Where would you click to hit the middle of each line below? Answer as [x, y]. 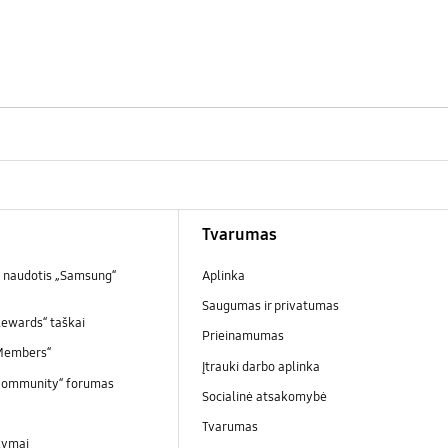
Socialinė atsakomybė [265, 396]
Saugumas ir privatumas [270, 306]
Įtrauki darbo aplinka [260, 366]
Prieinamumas [242, 336]
